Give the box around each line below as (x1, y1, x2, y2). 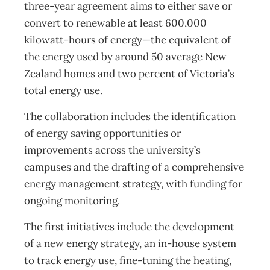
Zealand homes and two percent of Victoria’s (24, 67, 234, 80)
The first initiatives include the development (24, 220, 234, 233)
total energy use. (24, 84, 102, 97)
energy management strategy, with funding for (24, 177, 242, 190)
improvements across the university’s (24, 143, 201, 157)
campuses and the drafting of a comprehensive (24, 160, 244, 174)
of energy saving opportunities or (24, 127, 181, 140)
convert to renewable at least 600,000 (24, 16, 207, 30)
